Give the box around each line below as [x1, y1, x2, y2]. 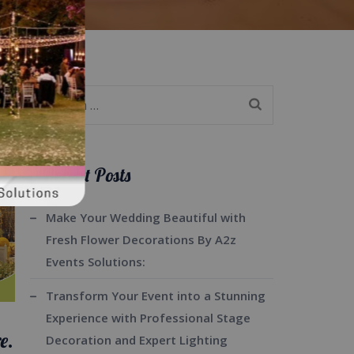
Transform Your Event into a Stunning [45, 288, 265, 303]
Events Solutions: [45, 254, 145, 269]
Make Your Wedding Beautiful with [45, 209, 246, 225]
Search [28, 88, 70, 104]
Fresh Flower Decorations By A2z [45, 232, 236, 247]
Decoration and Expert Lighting [45, 332, 228, 348]
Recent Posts [42, 164, 130, 186]
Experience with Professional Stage [45, 310, 250, 326]
